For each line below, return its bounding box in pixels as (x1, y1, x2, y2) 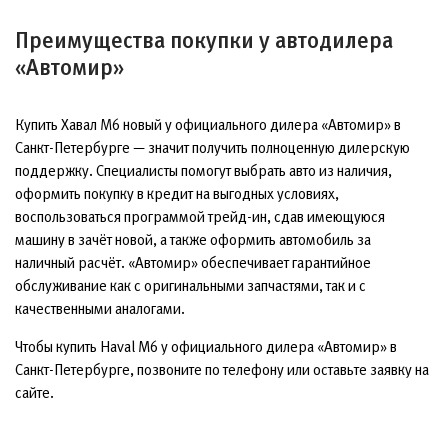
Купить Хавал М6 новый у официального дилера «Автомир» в (15, 116, 401, 133)
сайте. (15, 384, 54, 401)
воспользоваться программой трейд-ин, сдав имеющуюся (15, 208, 385, 225)
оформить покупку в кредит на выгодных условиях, (15, 185, 339, 202)
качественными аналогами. (15, 300, 185, 317)
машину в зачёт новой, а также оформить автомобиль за (15, 231, 371, 248)
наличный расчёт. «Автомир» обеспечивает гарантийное (15, 254, 371, 271)
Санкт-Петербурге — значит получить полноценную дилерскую (15, 139, 410, 156)
